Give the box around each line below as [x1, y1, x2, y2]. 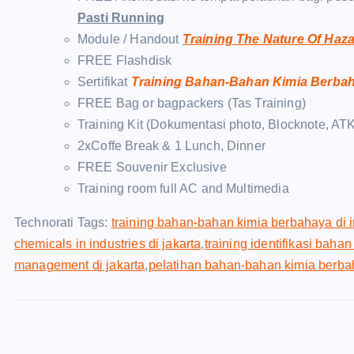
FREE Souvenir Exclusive [77, 160, 227, 174]
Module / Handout [77, 32, 183, 46]
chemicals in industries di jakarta [14, 237, 201, 250]
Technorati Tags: [14, 216, 111, 229]
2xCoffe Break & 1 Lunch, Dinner [77, 139, 265, 153]
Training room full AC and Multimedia [77, 182, 289, 195]
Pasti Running [77, 11, 165, 24]
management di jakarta [14, 258, 145, 272]
